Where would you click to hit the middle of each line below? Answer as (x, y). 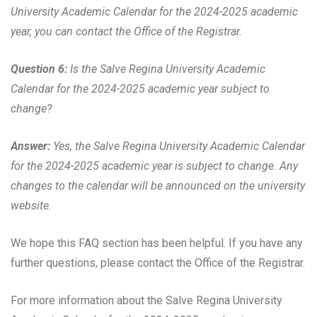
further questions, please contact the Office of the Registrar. (158, 263)
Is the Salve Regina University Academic (168, 69)
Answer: (30, 146)
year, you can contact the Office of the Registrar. (126, 31)
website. (31, 205)
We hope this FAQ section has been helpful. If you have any (157, 243)
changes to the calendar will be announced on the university (158, 185)
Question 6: (39, 69)
